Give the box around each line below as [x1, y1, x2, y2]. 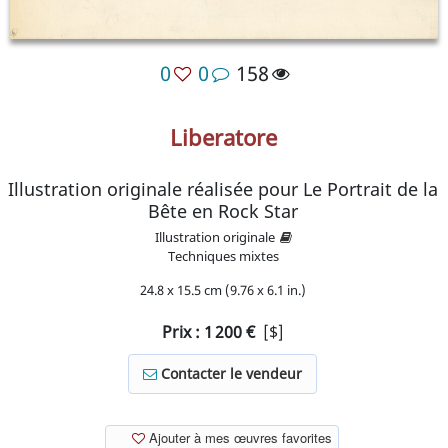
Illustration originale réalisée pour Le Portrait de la [8, 177, 438, 202]
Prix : [162, 321, 204, 344]
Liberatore [169, 122, 277, 153]
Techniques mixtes [167, 247, 279, 266]
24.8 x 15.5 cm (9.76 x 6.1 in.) [140, 281, 306, 300]
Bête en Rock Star [148, 199, 298, 224]
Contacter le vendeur [156, 364, 302, 384]
